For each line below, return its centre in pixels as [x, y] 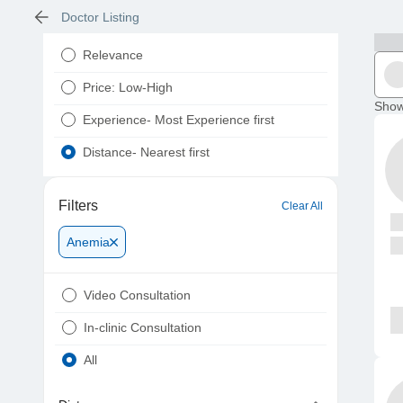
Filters [78, 206]
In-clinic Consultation [143, 328]
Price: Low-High [128, 88]
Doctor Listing [100, 17]
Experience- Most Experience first [179, 120]
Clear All [302, 206]
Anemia [88, 242]
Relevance [113, 55]
